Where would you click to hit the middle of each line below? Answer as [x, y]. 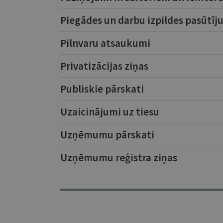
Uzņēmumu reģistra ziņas [118, 158]
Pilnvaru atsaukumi [105, 43]
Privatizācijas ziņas [104, 66]
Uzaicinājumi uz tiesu [110, 112]
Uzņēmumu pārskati [107, 135]
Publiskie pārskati [102, 89]
